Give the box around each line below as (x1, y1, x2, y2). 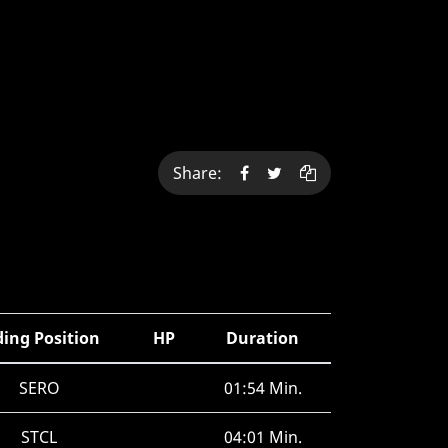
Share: (172, 162, 230, 184)
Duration (226, 327, 299, 349)
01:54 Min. (223, 377, 302, 399)
